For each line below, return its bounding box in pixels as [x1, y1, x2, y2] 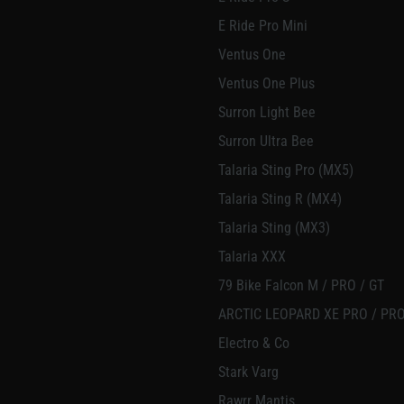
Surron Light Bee [218, 104, 316, 122]
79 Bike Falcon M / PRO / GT [218, 277, 384, 295]
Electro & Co [218, 335, 289, 353]
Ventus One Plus [218, 75, 315, 93]
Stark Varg [218, 363, 279, 381]
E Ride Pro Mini [218, 17, 308, 35]
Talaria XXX [218, 248, 286, 266]
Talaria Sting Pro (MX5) [218, 161, 353, 179]
